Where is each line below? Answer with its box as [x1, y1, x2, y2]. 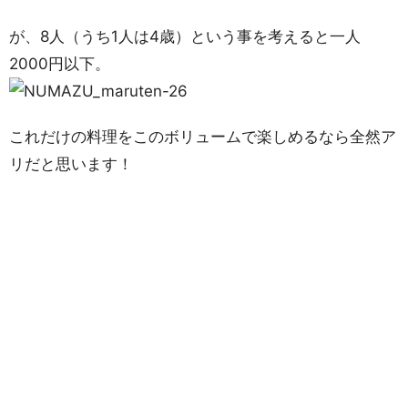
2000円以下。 [9, 55, 110, 73]
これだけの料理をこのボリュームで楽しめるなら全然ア [9, 127, 396, 146]
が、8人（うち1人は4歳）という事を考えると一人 [9, 27, 361, 46]
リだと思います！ [9, 155, 133, 173]
